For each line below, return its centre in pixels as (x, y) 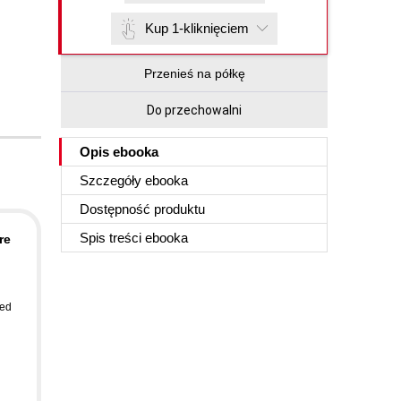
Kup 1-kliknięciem (197, 28)
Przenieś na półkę (194, 73)
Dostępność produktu (142, 209)
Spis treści (112, 238)
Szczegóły (112, 180)
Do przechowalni (194, 110)
